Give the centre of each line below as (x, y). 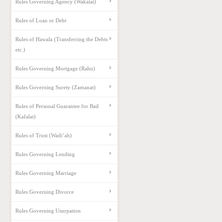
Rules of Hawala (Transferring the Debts (62, 39)
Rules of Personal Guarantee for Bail (57, 106)
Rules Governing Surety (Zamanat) (56, 87)
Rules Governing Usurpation (48, 211)
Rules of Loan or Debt (41, 20)
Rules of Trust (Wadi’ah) (44, 135)
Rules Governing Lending (45, 154)
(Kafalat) (26, 116)
